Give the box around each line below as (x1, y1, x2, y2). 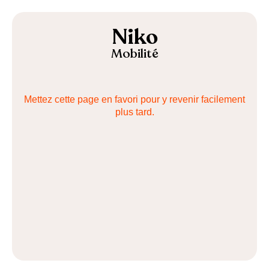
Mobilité (110, 45, 159, 62)
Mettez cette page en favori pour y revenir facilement (24, 94, 245, 104)
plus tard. (115, 107, 154, 117)
